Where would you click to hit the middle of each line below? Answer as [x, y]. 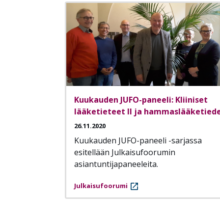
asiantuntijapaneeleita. [116, 164]
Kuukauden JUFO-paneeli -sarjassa [138, 141]
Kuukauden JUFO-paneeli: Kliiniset [141, 100]
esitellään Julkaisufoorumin [125, 152]
